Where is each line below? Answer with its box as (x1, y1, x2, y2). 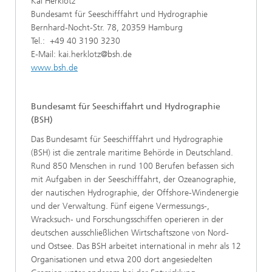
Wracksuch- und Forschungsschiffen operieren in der (31, 214, 223, 225)
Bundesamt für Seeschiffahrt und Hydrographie (31, 101, 220, 112)
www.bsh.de (31, 63, 78, 73)
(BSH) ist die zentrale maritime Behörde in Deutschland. (31, 148, 233, 158)
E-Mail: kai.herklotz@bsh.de (31, 49, 132, 59)
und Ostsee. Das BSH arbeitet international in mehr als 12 (31, 241, 241, 251)
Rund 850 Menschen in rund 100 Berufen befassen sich (31, 161, 234, 171)
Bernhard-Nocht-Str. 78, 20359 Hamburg (31, 22, 183, 33)
